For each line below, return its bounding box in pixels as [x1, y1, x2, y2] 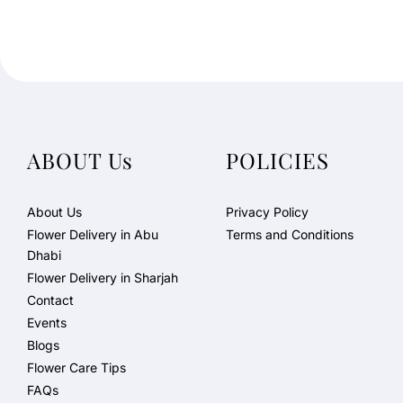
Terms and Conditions [225, 227, 354, 243]
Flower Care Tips [27, 360, 126, 376]
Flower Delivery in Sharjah [27, 270, 178, 286]
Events [27, 315, 67, 331]
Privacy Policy [225, 204, 309, 220]
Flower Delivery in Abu [27, 227, 158, 243]
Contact [27, 292, 74, 309]
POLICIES [225, 146, 329, 175]
